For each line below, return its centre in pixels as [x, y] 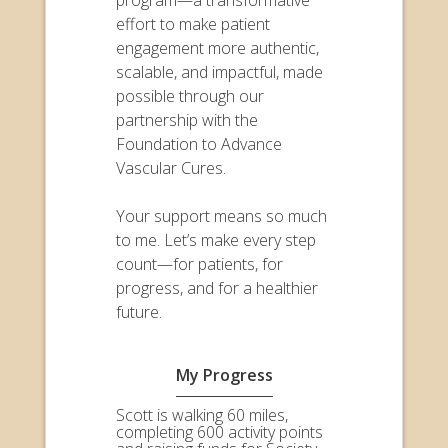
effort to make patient [193, 23]
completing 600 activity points [219, 431]
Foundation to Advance [199, 143]
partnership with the [187, 119]
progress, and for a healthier [217, 287]
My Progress [224, 374]
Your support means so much [221, 215]
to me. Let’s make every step [216, 239]
